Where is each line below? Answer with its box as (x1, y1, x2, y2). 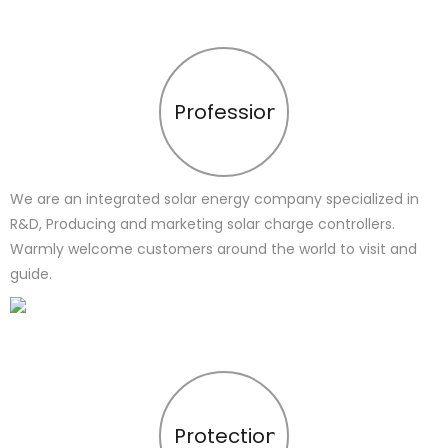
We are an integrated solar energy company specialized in (10, 189, 419, 210)
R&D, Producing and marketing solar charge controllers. (10, 214, 395, 235)
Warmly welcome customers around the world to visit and (10, 239, 417, 260)
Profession (173, 98, 279, 127)
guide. (10, 264, 52, 285)
